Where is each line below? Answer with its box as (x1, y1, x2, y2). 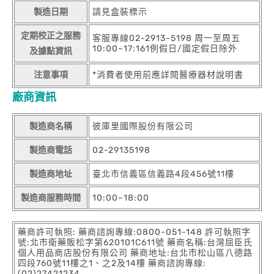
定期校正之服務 (21, 31, 81, 41)
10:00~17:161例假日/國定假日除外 (92, 43, 237, 54)
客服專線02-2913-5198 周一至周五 (92, 33, 240, 43)
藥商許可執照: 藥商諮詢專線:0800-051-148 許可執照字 (18, 227, 251, 237)
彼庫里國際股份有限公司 (92, 121, 193, 131)
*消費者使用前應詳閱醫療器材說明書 (92, 70, 243, 80)
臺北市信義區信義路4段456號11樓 (92, 169, 234, 179)
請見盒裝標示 (92, 7, 147, 17)
